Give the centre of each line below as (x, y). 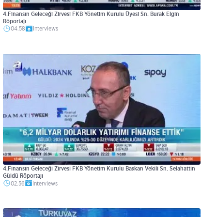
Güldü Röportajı (23, 176)
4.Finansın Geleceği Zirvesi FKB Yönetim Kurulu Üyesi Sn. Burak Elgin (91, 14)
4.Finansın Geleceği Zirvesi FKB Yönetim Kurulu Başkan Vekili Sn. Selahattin (99, 168)
